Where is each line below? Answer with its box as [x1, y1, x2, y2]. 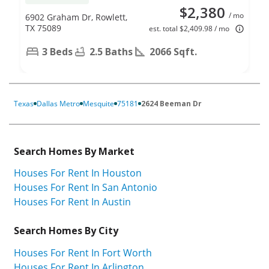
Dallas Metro [37, 98, 80, 109]
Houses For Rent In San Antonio [14, 181, 157, 195]
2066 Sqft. [150, 44, 197, 58]
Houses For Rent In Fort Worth [14, 246, 152, 260]
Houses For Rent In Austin [14, 195, 131, 209]
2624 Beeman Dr [141, 98, 202, 109]
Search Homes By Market [14, 144, 134, 158]
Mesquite [83, 98, 114, 109]
